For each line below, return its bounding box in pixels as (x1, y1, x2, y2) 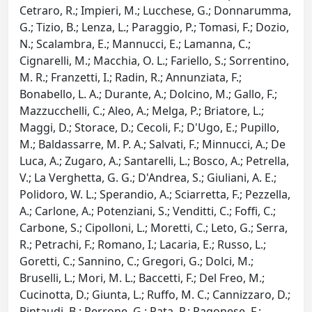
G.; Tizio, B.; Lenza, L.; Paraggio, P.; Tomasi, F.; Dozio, (19, 19, 289, 36)
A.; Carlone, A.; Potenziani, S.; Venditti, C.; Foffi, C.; (19, 203, 276, 219)
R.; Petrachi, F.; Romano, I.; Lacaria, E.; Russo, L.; (19, 237, 266, 253)
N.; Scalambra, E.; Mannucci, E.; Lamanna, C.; (19, 36, 251, 52)
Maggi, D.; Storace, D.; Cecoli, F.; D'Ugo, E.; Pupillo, (19, 120, 279, 136)
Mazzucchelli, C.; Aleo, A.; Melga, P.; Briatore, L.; (19, 103, 264, 119)
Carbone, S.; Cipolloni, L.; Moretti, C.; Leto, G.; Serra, (19, 220, 288, 236)
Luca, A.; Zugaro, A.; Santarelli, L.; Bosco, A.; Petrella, (19, 153, 289, 169)
